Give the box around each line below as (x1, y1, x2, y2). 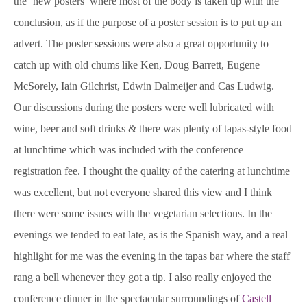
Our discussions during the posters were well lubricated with (14, 101, 274, 114)
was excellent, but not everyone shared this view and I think (14, 186, 272, 199)
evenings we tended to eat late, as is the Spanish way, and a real (14, 229, 288, 241)
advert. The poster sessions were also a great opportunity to (14, 38, 269, 50)
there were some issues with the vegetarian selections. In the (14, 208, 272, 220)
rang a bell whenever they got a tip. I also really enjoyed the (14, 271, 271, 284)
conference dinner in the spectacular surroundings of (14, 293, 242, 305)
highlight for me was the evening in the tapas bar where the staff (14, 250, 290, 262)
